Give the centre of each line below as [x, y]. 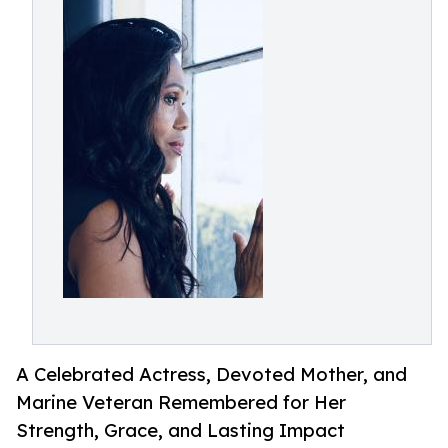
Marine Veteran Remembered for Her [181, 402]
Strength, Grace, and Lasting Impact [180, 430]
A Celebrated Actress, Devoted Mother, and [211, 374]
